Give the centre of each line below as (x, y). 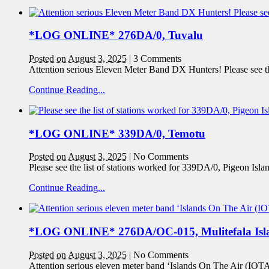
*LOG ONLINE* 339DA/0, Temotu (117, 133)
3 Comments (157, 58)
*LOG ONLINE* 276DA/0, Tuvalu (116, 35)
